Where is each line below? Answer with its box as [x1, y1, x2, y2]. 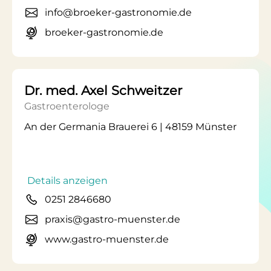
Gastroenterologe [24, 100, 109, 112]
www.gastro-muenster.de [45, 233, 169, 245]
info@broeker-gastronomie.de [45, 7, 192, 18]
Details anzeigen [27, 175, 108, 186]
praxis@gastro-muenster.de [45, 214, 180, 225]
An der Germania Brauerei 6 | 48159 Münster [24, 121, 237, 132]
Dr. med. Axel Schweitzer [24, 83, 182, 98]
